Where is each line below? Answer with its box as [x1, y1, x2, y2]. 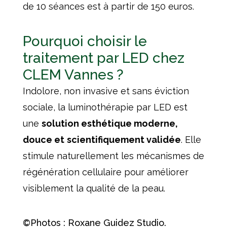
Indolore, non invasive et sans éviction [22, 86, 189, 97]
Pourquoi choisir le [22, 33, 147, 50]
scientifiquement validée [66, 134, 181, 145]
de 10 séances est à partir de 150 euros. [22, 1, 194, 12]
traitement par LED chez [22, 50, 184, 67]
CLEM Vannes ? [22, 66, 124, 84]
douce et [22, 134, 64, 145]
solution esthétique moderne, [41, 118, 178, 129]
